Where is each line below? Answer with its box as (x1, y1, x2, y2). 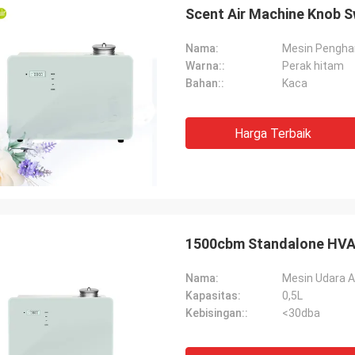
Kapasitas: (185, 289, 241, 302)
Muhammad (41, 334, 104, 348)
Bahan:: (185, 77, 224, 90)
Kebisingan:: (185, 307, 248, 319)
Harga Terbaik (234, 126, 311, 141)
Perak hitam (282, 59, 344, 72)
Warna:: (185, 59, 225, 72)
